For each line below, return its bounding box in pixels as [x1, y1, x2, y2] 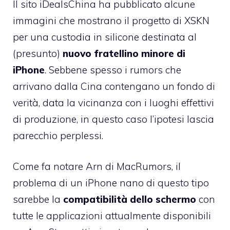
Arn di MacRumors [86, 160, 171, 173]
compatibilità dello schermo [63, 193, 196, 206]
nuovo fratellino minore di [63, 47, 185, 60]
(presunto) [13, 47, 63, 60]
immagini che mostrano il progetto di [13, 14, 184, 27]
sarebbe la [13, 193, 63, 206]
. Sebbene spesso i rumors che [45, 63, 181, 76]
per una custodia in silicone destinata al [13, 30, 197, 43]
